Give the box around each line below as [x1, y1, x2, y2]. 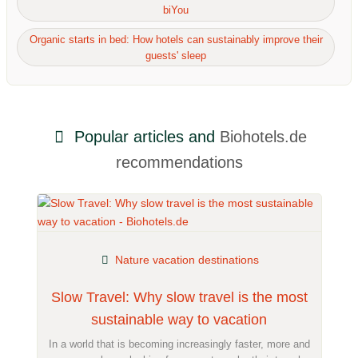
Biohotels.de [219, 128, 307, 146]
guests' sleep [145, 49, 206, 62]
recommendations [115, 153, 243, 172]
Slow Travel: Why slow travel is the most [50, 288, 308, 305]
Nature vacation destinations [114, 253, 259, 267]
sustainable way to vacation [91, 311, 267, 328]
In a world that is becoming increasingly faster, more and [48, 337, 310, 350]
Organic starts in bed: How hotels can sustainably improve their [29, 33, 323, 46]
